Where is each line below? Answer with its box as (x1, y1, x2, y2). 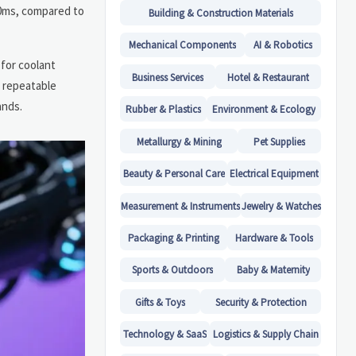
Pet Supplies (253, 134, 306, 149)
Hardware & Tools (235, 231, 314, 246)
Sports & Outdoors (132, 263, 214, 277)
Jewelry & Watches (241, 199, 321, 213)
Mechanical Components (129, 38, 237, 52)
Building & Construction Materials (148, 6, 293, 20)
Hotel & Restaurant (227, 70, 310, 84)
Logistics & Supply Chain (212, 327, 319, 342)
